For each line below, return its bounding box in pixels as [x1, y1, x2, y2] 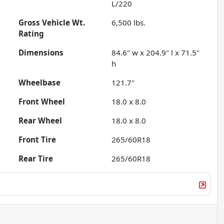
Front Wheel [18, 96, 65, 107]
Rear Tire [18, 153, 53, 164]
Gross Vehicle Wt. [18, 17, 85, 28]
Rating [18, 28, 44, 39]
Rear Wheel [18, 115, 62, 126]
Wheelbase [18, 77, 61, 88]
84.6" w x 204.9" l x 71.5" [111, 47, 200, 58]
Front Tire [18, 134, 56, 145]
